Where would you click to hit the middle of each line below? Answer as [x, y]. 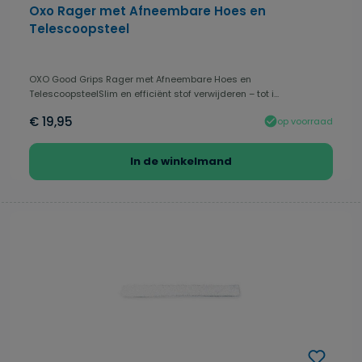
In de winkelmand [181, 162]
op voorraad [305, 121]
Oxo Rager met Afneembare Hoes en [147, 11]
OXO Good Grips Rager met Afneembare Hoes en [140, 80]
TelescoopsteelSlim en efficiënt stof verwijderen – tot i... [154, 94]
